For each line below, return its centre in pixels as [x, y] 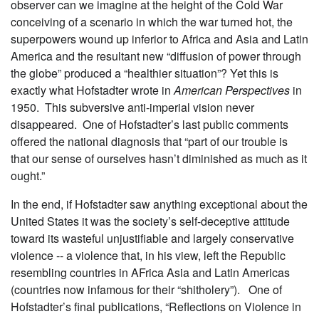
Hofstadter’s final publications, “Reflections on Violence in [156, 306]
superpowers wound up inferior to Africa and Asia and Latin [159, 38]
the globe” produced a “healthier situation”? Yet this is [145, 73]
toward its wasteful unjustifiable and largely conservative [152, 238]
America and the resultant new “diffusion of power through [156, 56]
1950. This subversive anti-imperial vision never [132, 107]
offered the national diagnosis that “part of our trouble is [149, 141]
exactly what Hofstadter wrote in [92, 90]
